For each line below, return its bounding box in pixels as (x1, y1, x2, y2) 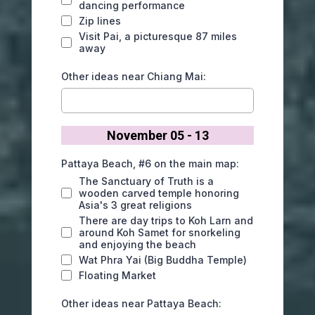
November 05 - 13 (106, 128, 209, 143)
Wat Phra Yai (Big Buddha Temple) (79, 254, 247, 266)
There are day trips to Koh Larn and (79, 214, 253, 226)
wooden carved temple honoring (79, 187, 239, 199)
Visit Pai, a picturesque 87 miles (79, 30, 237, 42)
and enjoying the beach (79, 238, 196, 250)
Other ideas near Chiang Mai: (61, 70, 206, 82)
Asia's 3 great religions (79, 199, 192, 211)
